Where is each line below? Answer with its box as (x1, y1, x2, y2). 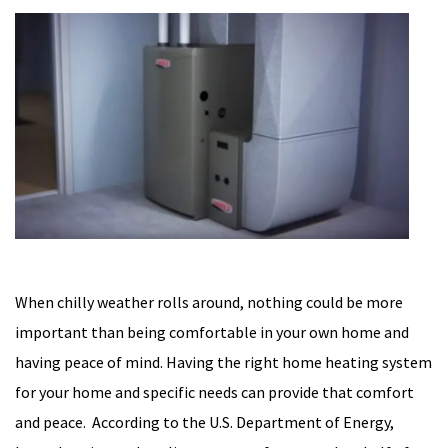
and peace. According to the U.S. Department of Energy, (15, 412, 394, 433)
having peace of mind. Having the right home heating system (15, 352, 432, 373)
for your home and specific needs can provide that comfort (15, 382, 414, 403)
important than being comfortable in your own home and (15, 322, 409, 343)
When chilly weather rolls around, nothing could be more (15, 292, 403, 313)
